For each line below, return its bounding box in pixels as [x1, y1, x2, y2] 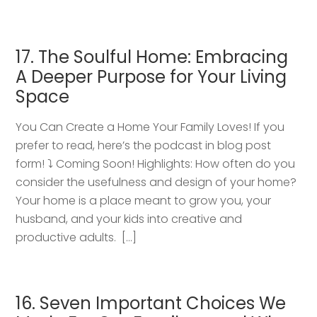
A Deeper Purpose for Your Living [16, 64, 287, 88]
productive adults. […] [16, 229, 137, 246]
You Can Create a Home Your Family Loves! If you [16, 118, 285, 135]
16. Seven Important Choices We [16, 291, 287, 315]
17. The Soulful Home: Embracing [16, 45, 289, 69]
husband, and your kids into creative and [16, 210, 243, 227]
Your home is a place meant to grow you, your [16, 192, 272, 209]
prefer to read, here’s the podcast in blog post [16, 137, 272, 154]
